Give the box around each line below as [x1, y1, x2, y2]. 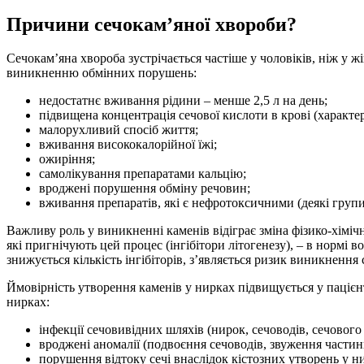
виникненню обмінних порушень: [6, 66, 197, 80]
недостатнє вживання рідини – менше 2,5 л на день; [39, 93, 327, 108]
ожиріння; [39, 152, 95, 167]
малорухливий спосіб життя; [39, 123, 198, 137]
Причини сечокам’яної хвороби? [6, 13, 297, 35]
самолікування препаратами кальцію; [39, 167, 246, 181]
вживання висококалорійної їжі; [39, 137, 217, 152]
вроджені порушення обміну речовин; [39, 181, 250, 196]
